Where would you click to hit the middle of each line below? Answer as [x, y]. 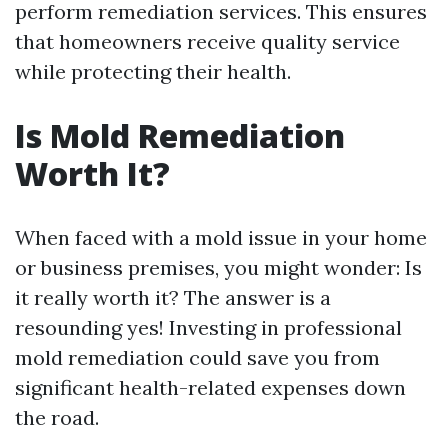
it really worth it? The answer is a [173, 297]
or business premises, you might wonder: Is [218, 267]
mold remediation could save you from [197, 357]
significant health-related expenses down [210, 387]
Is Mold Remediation [180, 135]
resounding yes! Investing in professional [208, 327]
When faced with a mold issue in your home [221, 237]
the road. [57, 417]
